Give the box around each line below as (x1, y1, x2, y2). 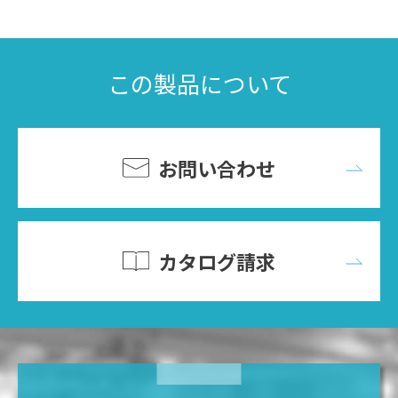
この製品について (107, 67, 291, 100)
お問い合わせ (158, 153, 276, 182)
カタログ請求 (157, 246, 275, 275)
